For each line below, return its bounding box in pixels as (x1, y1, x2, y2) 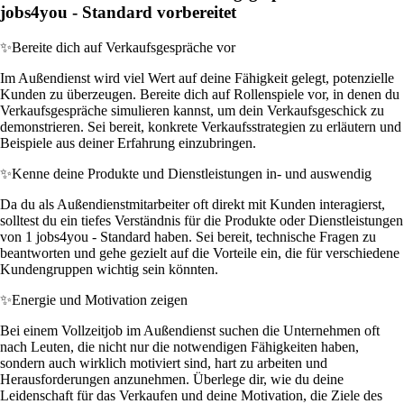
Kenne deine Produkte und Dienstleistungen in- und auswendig (12, 165, 372, 181)
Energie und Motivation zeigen (12, 291, 188, 308)
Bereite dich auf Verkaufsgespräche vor (12, 39, 235, 55)
